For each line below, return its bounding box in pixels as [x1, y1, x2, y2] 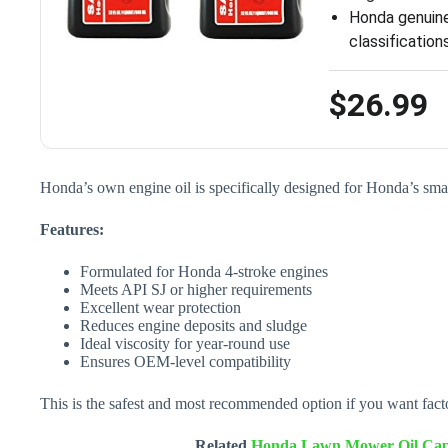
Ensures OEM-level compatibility [80, 353, 291, 371]
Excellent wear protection [80, 299, 241, 317]
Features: [40, 221, 104, 239]
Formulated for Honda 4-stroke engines [80, 263, 328, 281]
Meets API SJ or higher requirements [80, 281, 312, 299]
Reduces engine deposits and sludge [80, 317, 307, 335]
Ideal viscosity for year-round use [80, 335, 290, 353]
